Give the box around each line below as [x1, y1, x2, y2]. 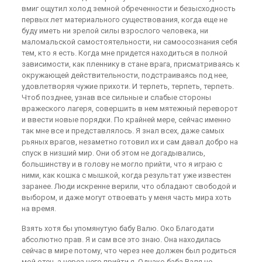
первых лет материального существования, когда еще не [21, 15, 227, 24]
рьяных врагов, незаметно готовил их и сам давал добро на [21, 137, 238, 146]
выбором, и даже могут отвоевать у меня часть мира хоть [21, 193, 232, 202]
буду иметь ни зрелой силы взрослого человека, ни [21, 26, 208, 35]
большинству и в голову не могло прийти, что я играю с [21, 160, 222, 168]
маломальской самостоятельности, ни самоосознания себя [21, 37, 237, 46]
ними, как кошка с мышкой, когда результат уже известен [21, 171, 231, 180]
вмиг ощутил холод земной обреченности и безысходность [21, 4, 236, 13]
